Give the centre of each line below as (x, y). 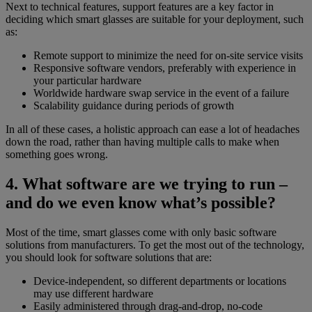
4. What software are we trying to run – (147, 184)
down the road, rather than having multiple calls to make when (142, 142)
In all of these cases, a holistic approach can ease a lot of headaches (153, 130)
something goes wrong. (57, 155)
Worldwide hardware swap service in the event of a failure (161, 93)
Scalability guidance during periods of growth (134, 106)
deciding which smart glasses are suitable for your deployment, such (155, 19)
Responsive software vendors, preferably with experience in (165, 68)
